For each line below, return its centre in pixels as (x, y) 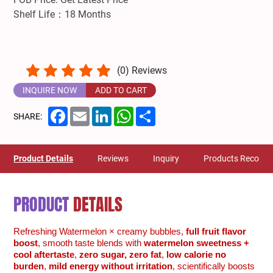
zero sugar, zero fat (121, 254)
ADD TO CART (121, 90)
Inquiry (166, 158)
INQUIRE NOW (50, 90)
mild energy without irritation (111, 266)
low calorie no (197, 254)
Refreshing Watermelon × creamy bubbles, (100, 231)
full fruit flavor (216, 231)
